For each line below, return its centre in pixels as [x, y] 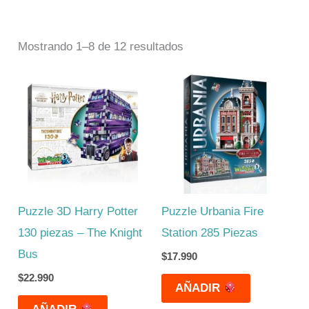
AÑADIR [199, 288]
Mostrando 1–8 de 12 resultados [101, 46]
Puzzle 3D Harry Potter [78, 211]
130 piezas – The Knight [80, 232]
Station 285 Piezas [210, 232]
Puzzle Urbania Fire [212, 211]
